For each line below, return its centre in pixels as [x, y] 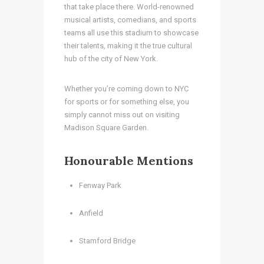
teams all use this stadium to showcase [131, 32]
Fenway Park [100, 185]
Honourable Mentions [130, 160]
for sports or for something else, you [127, 101]
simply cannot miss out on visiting [122, 114]
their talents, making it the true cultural [128, 45]
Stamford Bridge [108, 240]
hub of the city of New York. [112, 58]
